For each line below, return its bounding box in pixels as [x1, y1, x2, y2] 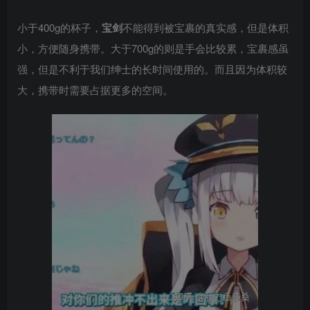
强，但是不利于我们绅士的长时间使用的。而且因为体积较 [17, 62, 287, 76]
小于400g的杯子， [17, 20, 102, 35]
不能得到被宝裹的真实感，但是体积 [122, 20, 289, 35]
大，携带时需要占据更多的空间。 [17, 82, 173, 97]
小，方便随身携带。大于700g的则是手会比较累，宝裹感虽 [17, 41, 289, 55]
